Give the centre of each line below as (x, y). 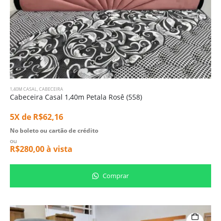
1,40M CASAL (23, 89)
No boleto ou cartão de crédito (54, 130)
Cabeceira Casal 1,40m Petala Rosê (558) (76, 97)
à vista (58, 149)
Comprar (115, 176)
